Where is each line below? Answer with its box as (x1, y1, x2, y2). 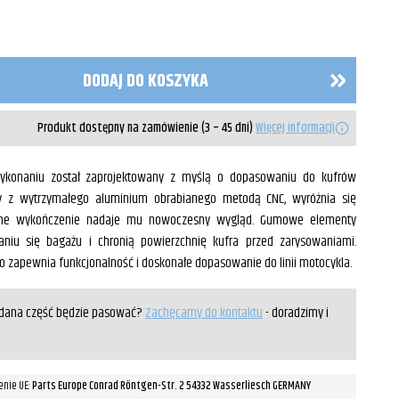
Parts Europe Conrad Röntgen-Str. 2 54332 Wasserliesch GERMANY (32, 378, 311, 395)
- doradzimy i (263, 302, 329, 324)
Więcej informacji (256, 118, 335, 138)
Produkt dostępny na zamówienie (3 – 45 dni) (37, 118, 256, 138)
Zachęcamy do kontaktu (145, 302, 263, 324)
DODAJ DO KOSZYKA (82, 68, 208, 95)
